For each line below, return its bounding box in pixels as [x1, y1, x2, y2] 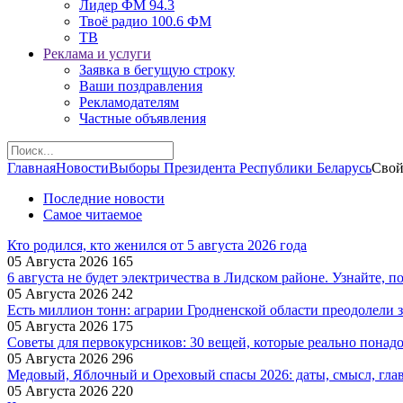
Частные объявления [79, 111, 206, 126]
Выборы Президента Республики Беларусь [109, 160, 372, 175]
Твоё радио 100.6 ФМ [79, 13, 211, 29]
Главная [7, 160, 56, 175]
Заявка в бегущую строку [79, 62, 235, 77]
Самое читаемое [43, 207, 142, 222]
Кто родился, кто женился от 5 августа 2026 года [7, 237, 307, 253]
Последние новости [43, 191, 165, 206]
